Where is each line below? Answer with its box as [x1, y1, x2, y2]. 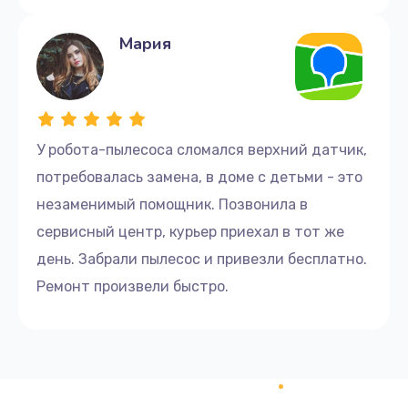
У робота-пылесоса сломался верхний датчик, [36, 140, 367, 158]
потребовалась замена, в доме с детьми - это [36, 168, 362, 186]
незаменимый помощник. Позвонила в [36, 195, 308, 213]
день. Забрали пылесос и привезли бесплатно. [36, 250, 367, 268]
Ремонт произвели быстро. [36, 277, 229, 295]
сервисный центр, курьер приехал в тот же [36, 222, 344, 240]
